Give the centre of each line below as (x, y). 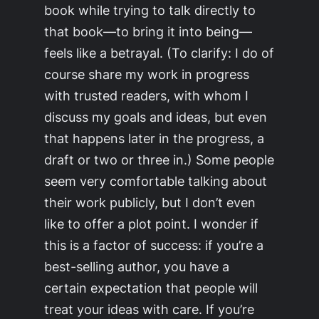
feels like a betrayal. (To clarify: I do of (159, 52)
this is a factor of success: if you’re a (154, 245)
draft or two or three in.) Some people (159, 159)
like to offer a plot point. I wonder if (152, 223)
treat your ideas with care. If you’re (150, 309)
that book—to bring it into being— (148, 31)
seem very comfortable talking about (156, 181)
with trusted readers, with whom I (147, 95)
